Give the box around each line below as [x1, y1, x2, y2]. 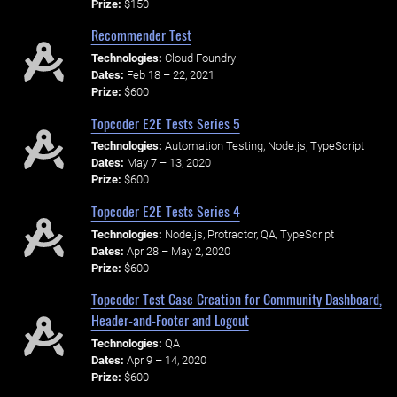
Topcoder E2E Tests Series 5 [90, 112, 240, 134]
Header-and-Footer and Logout [90, 309, 249, 331]
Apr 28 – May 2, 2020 [126, 244, 230, 258]
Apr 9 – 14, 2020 [126, 354, 206, 368]
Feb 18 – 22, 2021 [126, 67, 214, 82]
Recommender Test [90, 24, 191, 46]
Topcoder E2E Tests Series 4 [90, 199, 240, 222]
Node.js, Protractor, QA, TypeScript [164, 227, 334, 241]
